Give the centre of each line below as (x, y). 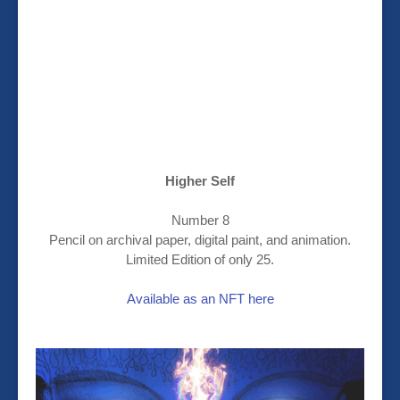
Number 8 (200, 221)
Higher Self (200, 181)
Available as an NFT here (200, 299)
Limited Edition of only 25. (200, 260)
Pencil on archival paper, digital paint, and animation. (200, 240)
